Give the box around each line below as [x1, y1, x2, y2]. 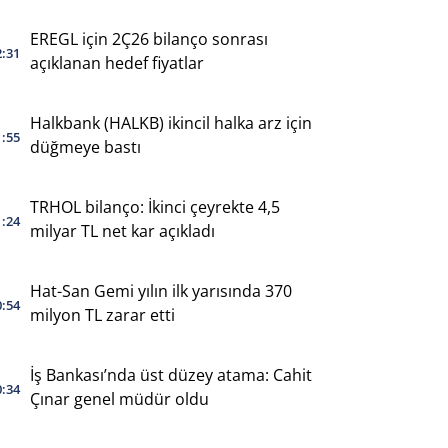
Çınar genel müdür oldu [29, 387, 209, 410]
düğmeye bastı [29, 135, 141, 158]
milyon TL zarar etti [29, 303, 175, 326]
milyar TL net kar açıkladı [29, 219, 215, 242]
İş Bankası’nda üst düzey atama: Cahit [29, 363, 312, 386]
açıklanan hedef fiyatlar [29, 51, 204, 74]
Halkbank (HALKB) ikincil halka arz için [29, 111, 312, 134]
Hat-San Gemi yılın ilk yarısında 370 [29, 279, 292, 302]
